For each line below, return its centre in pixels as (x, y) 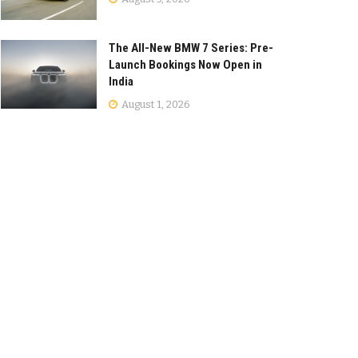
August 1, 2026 (155, 105)
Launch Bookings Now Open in (185, 65)
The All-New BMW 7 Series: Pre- (191, 48)
